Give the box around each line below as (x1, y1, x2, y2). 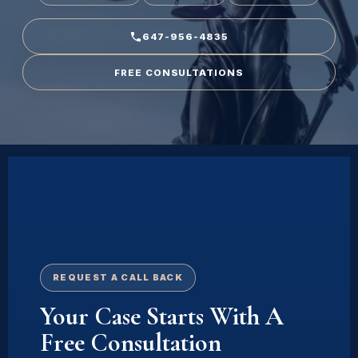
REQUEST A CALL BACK (53, 272, 184, 283)
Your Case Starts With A (40, 300, 284, 332)
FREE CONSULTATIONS (114, 66, 244, 78)
